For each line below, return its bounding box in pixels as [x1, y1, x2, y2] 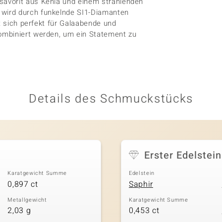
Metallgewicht [7, 195, 47, 204]
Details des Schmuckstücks [29, 90, 193, 108]
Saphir [129, 178, 153, 190]
